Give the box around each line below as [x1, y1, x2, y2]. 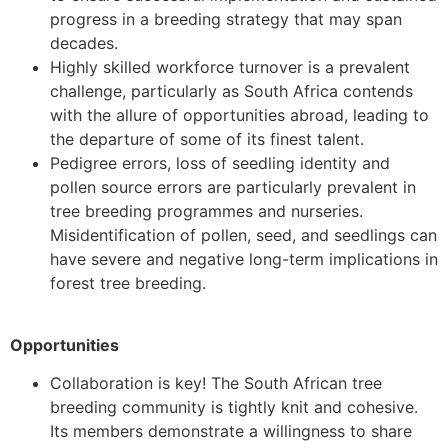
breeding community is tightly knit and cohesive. [50, 397, 418, 418]
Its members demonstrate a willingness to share [50, 421, 412, 442]
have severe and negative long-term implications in [50, 248, 438, 269]
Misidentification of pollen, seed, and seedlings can [50, 224, 437, 245]
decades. [50, 32, 118, 53]
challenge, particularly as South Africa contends [50, 80, 413, 101]
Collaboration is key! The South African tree [50, 373, 382, 394]
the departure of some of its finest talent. [50, 128, 364, 149]
